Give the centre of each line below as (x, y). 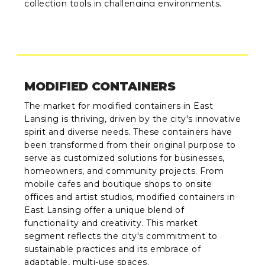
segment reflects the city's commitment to (121, 236)
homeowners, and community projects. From (124, 171)
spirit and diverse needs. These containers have (128, 132)
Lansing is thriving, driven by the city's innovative (133, 119)
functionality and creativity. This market (111, 223)
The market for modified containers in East (119, 106)
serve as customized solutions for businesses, (125, 158)
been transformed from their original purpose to (130, 145)
